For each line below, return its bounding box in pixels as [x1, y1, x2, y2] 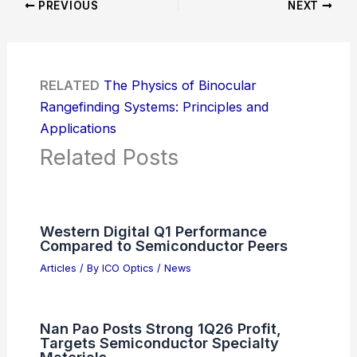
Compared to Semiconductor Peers [39, 236, 288, 254]
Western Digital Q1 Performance [39, 222, 267, 240]
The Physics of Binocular [103, 76, 257, 93]
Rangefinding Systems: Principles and [39, 98, 269, 115]
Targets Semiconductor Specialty [39, 334, 279, 352]
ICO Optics [101, 261, 157, 274]
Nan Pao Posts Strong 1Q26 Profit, [39, 320, 281, 338]
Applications [39, 120, 116, 136]
